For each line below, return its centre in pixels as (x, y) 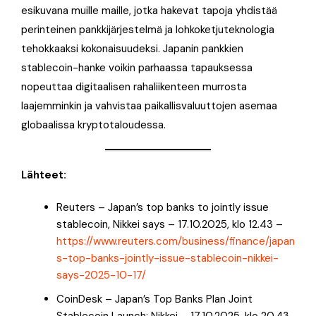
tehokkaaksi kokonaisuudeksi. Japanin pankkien (132, 48)
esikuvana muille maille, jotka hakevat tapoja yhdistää (149, 10)
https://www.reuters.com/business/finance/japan (176, 241)
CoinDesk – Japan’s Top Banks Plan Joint (154, 299)
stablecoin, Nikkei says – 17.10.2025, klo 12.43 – (170, 224)
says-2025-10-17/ (101, 275)
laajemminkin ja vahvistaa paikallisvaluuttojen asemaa (149, 105)
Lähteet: (44, 175)
